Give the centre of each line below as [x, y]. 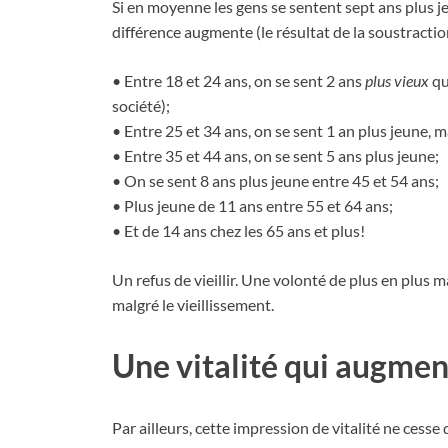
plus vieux [397, 80]
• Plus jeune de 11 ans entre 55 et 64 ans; [252, 205]
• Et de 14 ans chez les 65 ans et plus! [238, 230]
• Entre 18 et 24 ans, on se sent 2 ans [238, 80]
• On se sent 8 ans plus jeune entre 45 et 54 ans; [275, 180]
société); [141, 105]
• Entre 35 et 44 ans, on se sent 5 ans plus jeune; [275, 155]
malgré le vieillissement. [193, 304]
